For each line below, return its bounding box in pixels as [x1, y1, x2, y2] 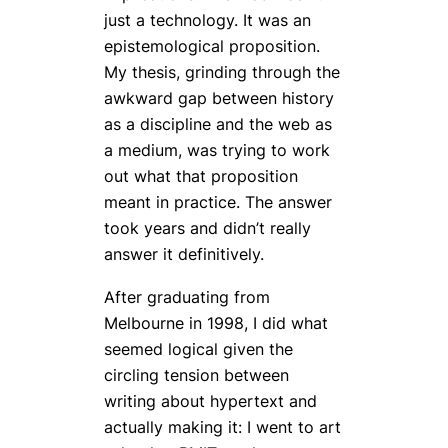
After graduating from [104, 286, 270, 307]
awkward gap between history [104, 88, 334, 109]
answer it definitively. [104, 244, 264, 265]
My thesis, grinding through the [104, 62, 340, 83]
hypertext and [205, 390, 317, 411]
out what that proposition [104, 166, 298, 187]
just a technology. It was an [104, 10, 311, 31]
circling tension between [104, 364, 289, 385]
